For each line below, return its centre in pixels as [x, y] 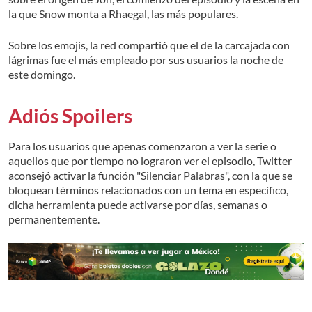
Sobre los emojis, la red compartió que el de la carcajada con [149, 45]
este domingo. [43, 75]
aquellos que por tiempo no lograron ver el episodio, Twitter [150, 161]
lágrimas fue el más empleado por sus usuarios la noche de [146, 60]
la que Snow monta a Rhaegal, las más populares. [124, 14]
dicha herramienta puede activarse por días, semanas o [138, 205]
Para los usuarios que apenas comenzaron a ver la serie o [142, 146]
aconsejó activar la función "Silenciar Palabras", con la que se [150, 175]
